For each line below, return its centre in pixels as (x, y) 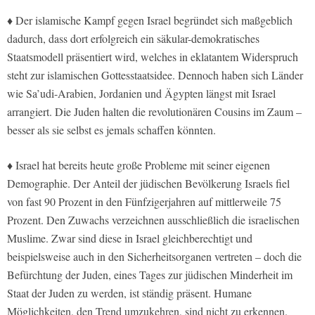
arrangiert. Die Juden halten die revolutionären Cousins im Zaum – (154, 112)
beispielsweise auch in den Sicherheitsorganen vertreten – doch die (154, 257)
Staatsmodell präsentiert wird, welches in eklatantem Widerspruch (153, 57)
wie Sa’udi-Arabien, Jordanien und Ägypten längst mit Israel (141, 94)
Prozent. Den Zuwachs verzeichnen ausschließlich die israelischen (153, 220)
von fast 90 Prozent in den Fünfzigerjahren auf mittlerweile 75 (144, 202)
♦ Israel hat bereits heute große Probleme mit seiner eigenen (139, 165)
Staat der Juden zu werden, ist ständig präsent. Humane (129, 293)
